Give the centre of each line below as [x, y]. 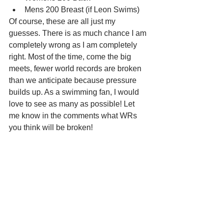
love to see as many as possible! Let [73, 104]
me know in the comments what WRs [74, 115]
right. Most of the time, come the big [71, 56]
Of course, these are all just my [63, 21]
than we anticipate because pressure [74, 80]
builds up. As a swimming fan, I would [75, 92]
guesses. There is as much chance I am [79, 33]
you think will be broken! [51, 127]
